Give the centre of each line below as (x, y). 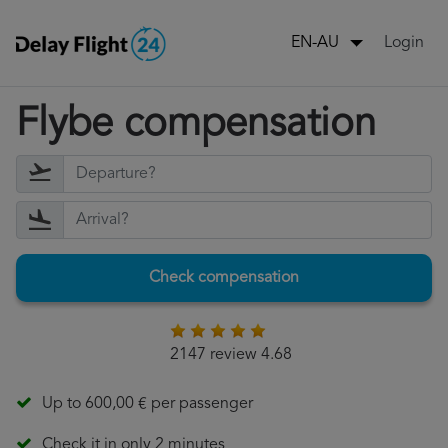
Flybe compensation (196, 125)
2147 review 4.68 (230, 355)
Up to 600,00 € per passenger (147, 404)
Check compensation (224, 278)
